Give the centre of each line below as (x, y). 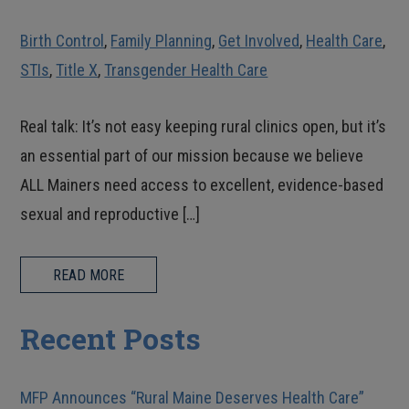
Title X (77, 70)
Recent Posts (111, 339)
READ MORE (89, 275)
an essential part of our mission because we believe (192, 156)
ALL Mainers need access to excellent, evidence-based (202, 185)
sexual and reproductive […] (110, 214)
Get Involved (259, 41)
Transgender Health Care (186, 70)
